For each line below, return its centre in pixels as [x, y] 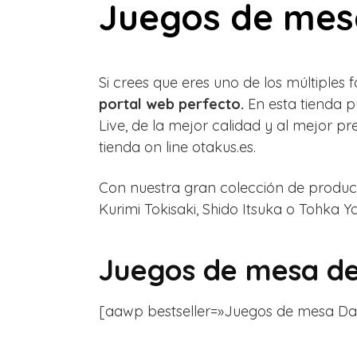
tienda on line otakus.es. [177, 147]
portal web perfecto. [171, 104]
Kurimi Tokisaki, [151, 210]
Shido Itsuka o [251, 210]
